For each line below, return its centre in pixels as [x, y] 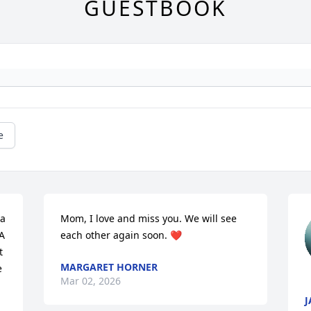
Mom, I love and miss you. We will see [149, 219]
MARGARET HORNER [109, 267]
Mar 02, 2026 [91, 281]
